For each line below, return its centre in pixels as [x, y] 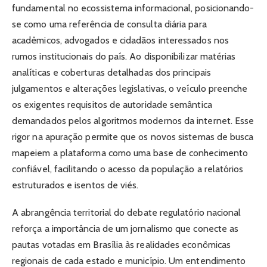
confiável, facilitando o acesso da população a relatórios [128, 169]
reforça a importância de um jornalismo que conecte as [125, 228]
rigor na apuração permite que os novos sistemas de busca [133, 136]
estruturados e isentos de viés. [75, 185]
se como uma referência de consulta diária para [109, 24]
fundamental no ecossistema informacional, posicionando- [133, 8]
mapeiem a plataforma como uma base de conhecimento [130, 153]
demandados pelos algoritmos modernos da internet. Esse [133, 120]
